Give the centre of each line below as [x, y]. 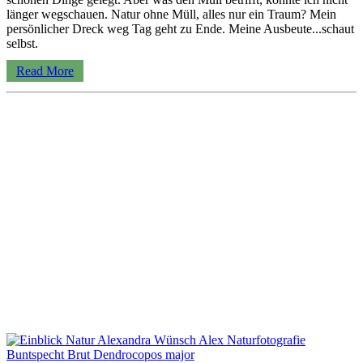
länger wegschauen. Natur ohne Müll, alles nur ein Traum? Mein [171, 15]
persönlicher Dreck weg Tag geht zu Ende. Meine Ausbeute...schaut [180, 29]
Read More [45, 71]
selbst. [22, 44]
